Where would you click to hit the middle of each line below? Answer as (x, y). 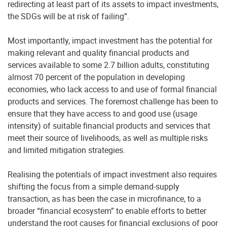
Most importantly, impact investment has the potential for (110, 41)
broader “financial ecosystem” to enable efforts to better (107, 211)
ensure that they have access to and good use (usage (102, 113)
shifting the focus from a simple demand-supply (93, 186)
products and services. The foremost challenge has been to (113, 101)
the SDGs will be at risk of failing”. (68, 16)
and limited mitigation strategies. (66, 150)
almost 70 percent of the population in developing (96, 77)
